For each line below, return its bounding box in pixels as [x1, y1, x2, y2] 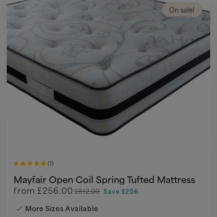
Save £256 [104, 186, 139, 196]
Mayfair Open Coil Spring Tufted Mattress [14, 172, 196, 186]
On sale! [169, 4, 195, 15]
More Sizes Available [25, 203, 98, 214]
